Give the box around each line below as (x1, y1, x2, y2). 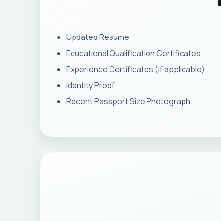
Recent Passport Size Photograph (66, 95, 191, 107)
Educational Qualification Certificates (66, 47, 201, 59)
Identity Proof (66, 79, 115, 91)
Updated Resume (66, 32, 130, 43)
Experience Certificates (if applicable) (66, 64, 205, 75)
